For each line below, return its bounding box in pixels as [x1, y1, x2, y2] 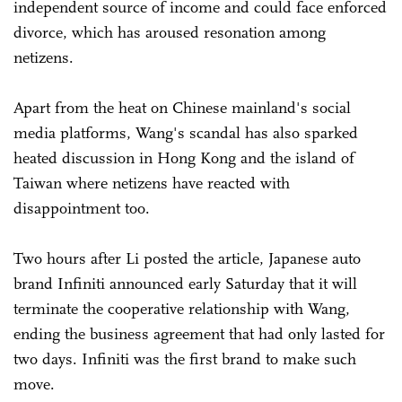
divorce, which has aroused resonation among [13, 22, 326, 42]
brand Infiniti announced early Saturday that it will [13, 273, 357, 293]
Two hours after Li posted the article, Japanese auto [13, 248, 361, 268]
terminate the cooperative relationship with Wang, [13, 298, 350, 319]
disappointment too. [13, 197, 154, 218]
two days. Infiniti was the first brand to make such [13, 348, 356, 369]
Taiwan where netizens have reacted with [13, 172, 290, 193]
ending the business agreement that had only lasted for [13, 323, 385, 344]
